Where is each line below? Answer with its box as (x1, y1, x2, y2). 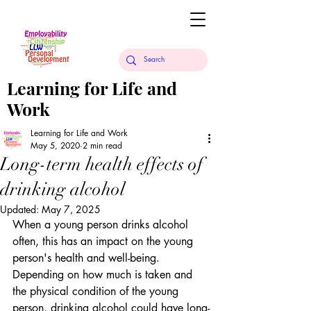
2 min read (83, 140, 122, 151)
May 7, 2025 (42, 203, 101, 216)
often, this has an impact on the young (12, 234, 196, 249)
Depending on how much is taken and (12, 267, 196, 282)
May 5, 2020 (31, 140, 80, 151)
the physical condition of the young (12, 284, 182, 299)
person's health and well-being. (12, 251, 163, 265)
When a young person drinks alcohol (12, 217, 192, 232)
